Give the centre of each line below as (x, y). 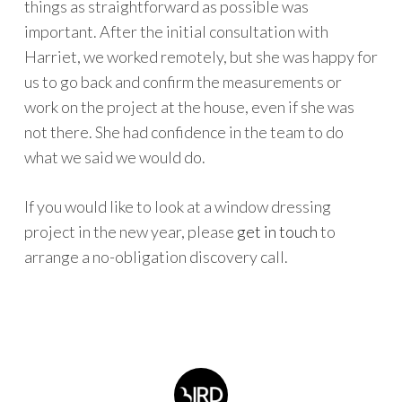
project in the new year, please (130, 231)
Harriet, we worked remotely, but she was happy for (201, 56)
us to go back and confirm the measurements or (183, 81)
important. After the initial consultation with (176, 31)
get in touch (277, 231)
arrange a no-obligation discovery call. (156, 256)
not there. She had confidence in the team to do (184, 131)
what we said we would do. (114, 157)
